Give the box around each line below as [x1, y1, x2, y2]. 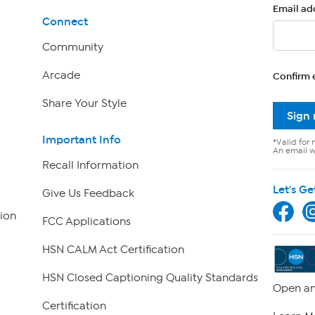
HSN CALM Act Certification [41, 243, 184, 257]
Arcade [41, 68, 80, 82]
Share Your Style [41, 96, 127, 110]
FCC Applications [41, 215, 131, 229]
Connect [41, 14, 88, 28]
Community [41, 40, 103, 53]
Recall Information [41, 159, 139, 172]
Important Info [41, 133, 121, 147]
